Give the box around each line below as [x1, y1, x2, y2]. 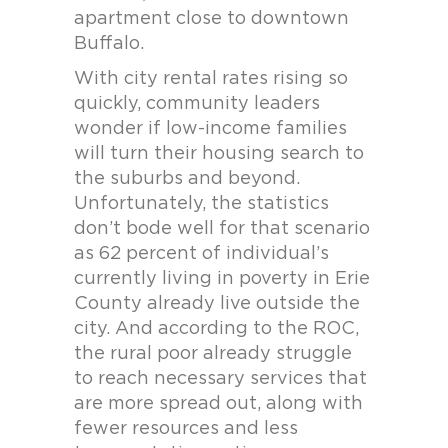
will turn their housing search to [74, 145, 364, 163]
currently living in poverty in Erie [74, 270, 370, 288]
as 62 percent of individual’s [74, 245, 329, 263]
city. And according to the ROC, [74, 320, 359, 338]
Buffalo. [74, 35, 144, 53]
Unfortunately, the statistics [74, 195, 329, 213]
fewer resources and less [74, 420, 298, 438]
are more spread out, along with [74, 395, 363, 413]
